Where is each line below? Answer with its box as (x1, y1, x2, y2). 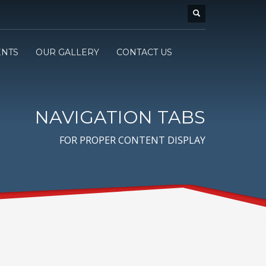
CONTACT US (116, 46, 172, 58)
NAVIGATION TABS (35, 106, 205, 128)
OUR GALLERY (35, 46, 99, 58)
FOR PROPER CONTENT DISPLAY (59, 134, 205, 147)
